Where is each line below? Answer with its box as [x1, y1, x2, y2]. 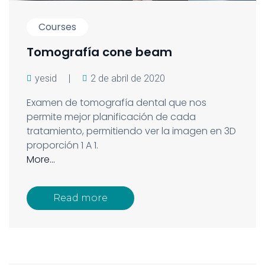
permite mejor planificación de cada [27, 109, 196, 124]
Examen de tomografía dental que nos [27, 95, 206, 109]
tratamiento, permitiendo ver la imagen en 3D [27, 124, 236, 138]
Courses [38, 20, 76, 34]
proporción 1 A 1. [27, 138, 98, 152]
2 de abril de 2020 [91, 72, 165, 84]
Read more [53, 192, 108, 204]
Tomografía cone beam [27, 43, 172, 60]
